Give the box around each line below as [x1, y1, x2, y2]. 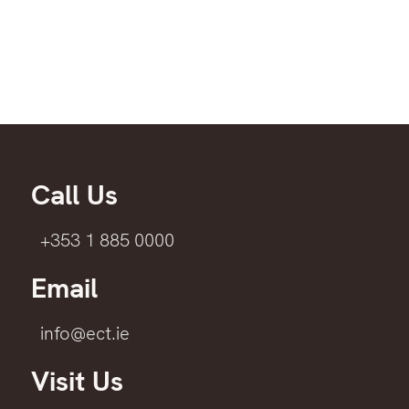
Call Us [31, 177, 118, 214]
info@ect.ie [40, 321, 130, 346]
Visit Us [31, 363, 123, 400]
